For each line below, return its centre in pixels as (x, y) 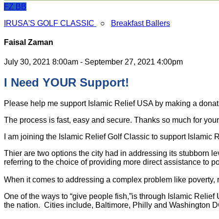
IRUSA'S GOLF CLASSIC (50, 23)
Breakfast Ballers (141, 23)
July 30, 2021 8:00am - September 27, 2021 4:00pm (93, 62)
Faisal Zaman (29, 43)
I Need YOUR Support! (66, 83)
